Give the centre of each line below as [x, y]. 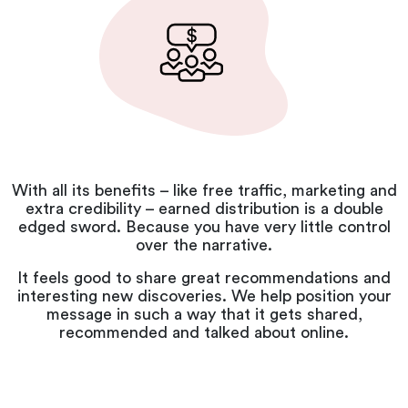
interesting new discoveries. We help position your [204, 296]
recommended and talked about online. [204, 333]
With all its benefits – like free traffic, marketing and [204, 191]
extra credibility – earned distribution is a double [204, 209]
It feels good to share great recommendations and [204, 278]
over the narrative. [204, 245]
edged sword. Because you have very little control [204, 227]
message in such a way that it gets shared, [204, 315]
